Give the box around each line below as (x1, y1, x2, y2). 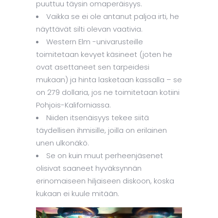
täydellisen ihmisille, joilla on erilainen (36, 125, 167, 135)
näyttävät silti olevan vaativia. (36, 24, 143, 34)
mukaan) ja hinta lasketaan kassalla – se (36, 74, 182, 85)
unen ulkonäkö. (36, 138, 89, 148)
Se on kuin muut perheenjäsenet (46, 150, 163, 161)
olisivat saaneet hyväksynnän (36, 163, 142, 173)
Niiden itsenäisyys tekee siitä (46, 112, 149, 123)
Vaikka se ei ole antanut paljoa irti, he (46, 11, 179, 21)
